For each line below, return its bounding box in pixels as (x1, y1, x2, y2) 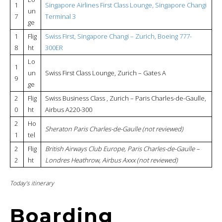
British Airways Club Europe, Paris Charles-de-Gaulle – (45, 144, 200, 153)
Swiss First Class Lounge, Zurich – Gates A (45, 68, 166, 77)
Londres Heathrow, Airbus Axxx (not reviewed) (45, 155, 178, 165)
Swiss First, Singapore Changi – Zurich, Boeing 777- (45, 31, 192, 41)
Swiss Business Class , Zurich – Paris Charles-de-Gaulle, (45, 93, 206, 103)
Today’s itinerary (10, 178, 54, 187)
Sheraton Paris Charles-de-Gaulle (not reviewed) (45, 124, 183, 133)
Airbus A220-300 (45, 105, 92, 114)
